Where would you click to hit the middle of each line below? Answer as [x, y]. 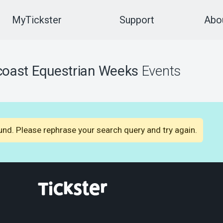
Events [160, 71]
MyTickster [37, 20]
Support [137, 20]
